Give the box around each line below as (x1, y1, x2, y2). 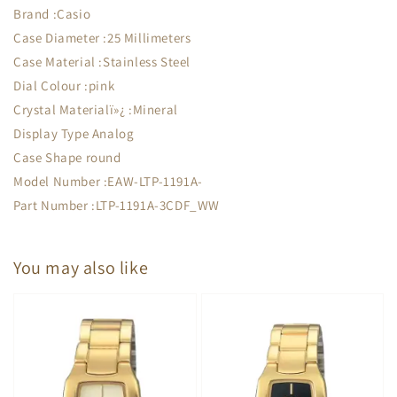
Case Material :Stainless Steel (13, 53, 191, 70)
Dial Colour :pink (13, 77, 115, 94)
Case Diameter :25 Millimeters (13, 29, 191, 46)
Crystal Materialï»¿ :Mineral (13, 101, 178, 118)
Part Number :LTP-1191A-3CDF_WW (13, 197, 220, 214)
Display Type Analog (13, 125, 135, 142)
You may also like (13, 255, 149, 279)
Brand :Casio (13, 5, 91, 22)
